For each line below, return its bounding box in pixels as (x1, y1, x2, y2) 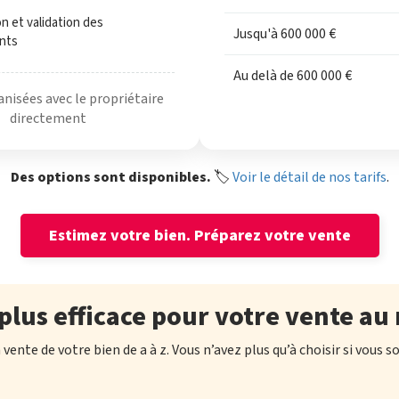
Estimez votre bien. (48, 224, 194, 247)
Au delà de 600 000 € (233, 66, 352, 85)
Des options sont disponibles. (10, 167, 211, 187)
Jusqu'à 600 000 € (233, 24, 336, 44)
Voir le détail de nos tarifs (232, 167, 387, 187)
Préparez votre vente (193, 224, 351, 247)
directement (10, 109, 86, 128)
